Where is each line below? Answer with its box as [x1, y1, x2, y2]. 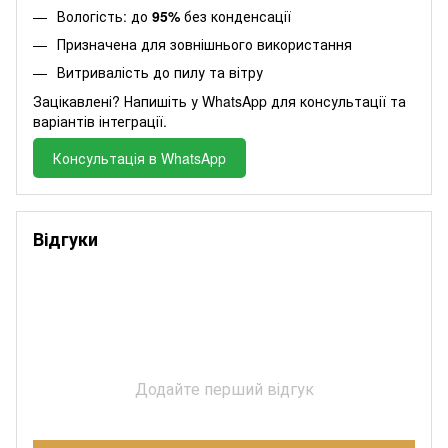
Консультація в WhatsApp [53, 147, 226, 168]
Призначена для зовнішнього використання [57, 34, 352, 55]
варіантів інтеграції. [33, 110, 167, 131]
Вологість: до [57, 5, 152, 26]
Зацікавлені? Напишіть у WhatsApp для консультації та [33, 90, 406, 111]
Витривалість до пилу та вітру [57, 62, 263, 83]
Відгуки [33, 225, 98, 252]
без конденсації [180, 5, 291, 26]
